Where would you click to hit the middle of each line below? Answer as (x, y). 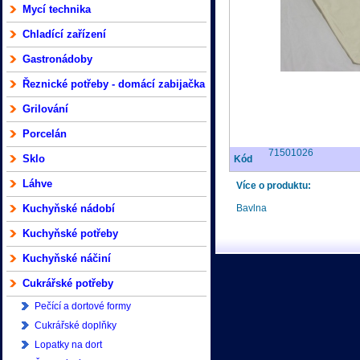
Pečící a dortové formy (83, 306)
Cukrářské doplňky (76, 325)
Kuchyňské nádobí (69, 209)
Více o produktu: (274, 186)
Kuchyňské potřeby (70, 233)
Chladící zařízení (64, 34)
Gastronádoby (57, 59)
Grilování (45, 109)
